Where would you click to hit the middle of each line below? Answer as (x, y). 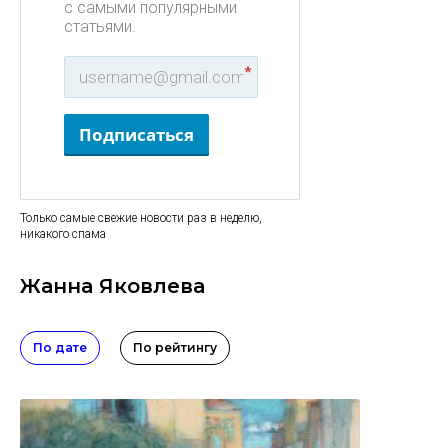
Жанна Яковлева (112, 286)
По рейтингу (175, 347)
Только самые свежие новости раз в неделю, (141, 218)
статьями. (100, 26)
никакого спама (63, 234)
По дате (60, 347)
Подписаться (136, 134)
